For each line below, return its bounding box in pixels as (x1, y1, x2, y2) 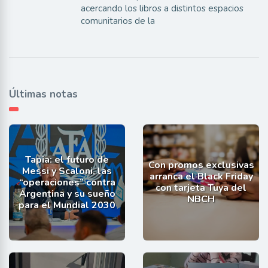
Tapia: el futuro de (25, 153, 109, 166)
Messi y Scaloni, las (22, 164, 112, 178)
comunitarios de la (80, 15, 155, 28)
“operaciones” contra (19, 175, 115, 189)
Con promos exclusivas (148, 159, 254, 172)
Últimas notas (9, 87, 78, 102)
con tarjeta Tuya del (156, 181, 246, 195)
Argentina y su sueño (19, 187, 115, 200)
